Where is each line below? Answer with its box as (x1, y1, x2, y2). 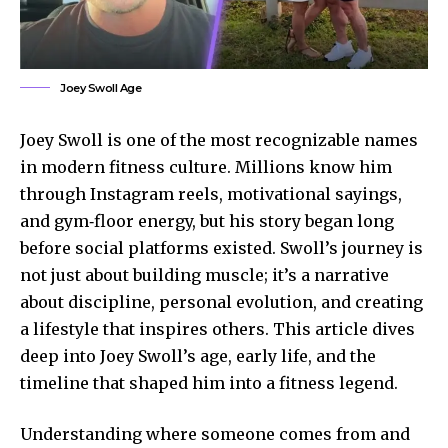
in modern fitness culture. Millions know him (20, 156, 392, 177)
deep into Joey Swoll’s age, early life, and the (20, 345, 376, 366)
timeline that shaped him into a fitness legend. (20, 372, 398, 393)
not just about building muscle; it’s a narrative (20, 264, 389, 285)
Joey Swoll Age (60, 80, 141, 95)
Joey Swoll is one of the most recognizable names (20, 129, 418, 150)
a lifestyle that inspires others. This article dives (20, 318, 415, 339)
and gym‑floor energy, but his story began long (20, 210, 394, 231)
